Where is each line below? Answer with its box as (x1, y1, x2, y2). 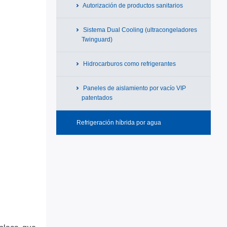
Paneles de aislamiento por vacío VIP (82, 85, 186, 92)
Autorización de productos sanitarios (82, 2, 183, 9)
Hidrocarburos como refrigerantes (82, 60, 176, 67)
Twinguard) (82, 36, 112, 43)
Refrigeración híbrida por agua (77, 119, 161, 126)
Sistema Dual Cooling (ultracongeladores (82, 26, 197, 33)
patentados (82, 94, 112, 101)
